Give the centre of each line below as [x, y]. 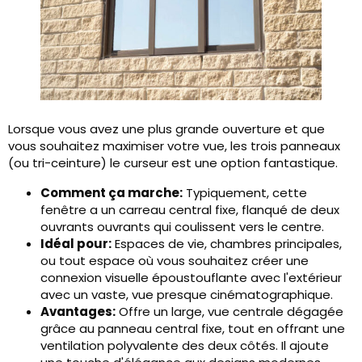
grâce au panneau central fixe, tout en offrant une [193, 328]
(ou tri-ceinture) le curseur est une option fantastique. [173, 163]
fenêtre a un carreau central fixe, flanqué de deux [190, 210]
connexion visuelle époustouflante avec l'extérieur [191, 278]
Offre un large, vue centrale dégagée [229, 311]
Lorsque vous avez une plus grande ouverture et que [166, 129]
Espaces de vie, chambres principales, [227, 244]
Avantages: [78, 311]
